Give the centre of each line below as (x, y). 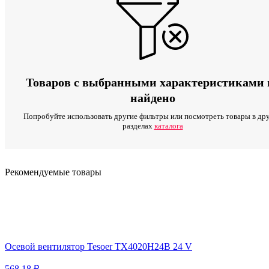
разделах (138, 125)
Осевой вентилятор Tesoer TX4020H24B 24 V (98, 246)
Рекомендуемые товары (53, 172)
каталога (168, 125)
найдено (153, 98)
